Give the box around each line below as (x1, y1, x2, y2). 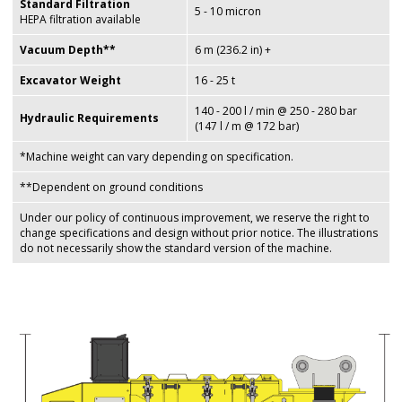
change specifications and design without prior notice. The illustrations (20, 224, 378, 240)
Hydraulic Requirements (20, 109, 159, 126)
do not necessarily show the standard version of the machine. (20, 240, 332, 256)
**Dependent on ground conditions (20, 179, 203, 195)
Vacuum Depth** (20, 41, 116, 57)
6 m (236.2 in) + (195, 41, 271, 57)
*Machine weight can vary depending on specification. (20, 148, 293, 164)
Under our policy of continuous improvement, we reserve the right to (20, 209, 370, 225)
